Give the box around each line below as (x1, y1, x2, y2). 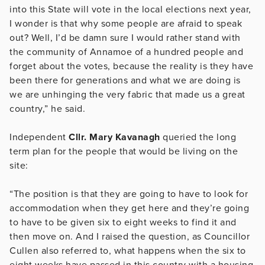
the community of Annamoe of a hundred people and (9, 46, 243, 58)
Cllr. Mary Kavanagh (69, 131, 160, 143)
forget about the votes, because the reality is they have (9, 60, 253, 72)
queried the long (160, 131, 236, 143)
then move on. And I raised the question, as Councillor (9, 230, 250, 243)
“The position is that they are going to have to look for (9, 188, 248, 200)
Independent (9, 131, 69, 143)
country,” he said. (9, 102, 85, 115)
